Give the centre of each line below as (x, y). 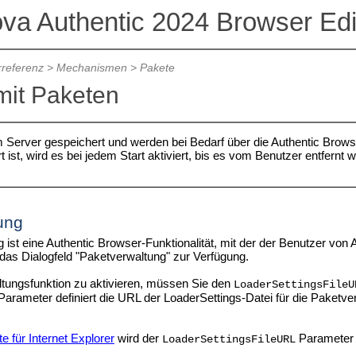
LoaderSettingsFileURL (228, 339)
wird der (138, 338)
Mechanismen (91, 68)
